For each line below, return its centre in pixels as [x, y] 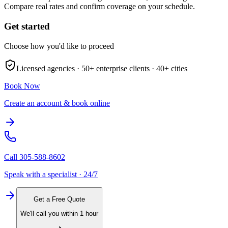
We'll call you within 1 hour [59, 214]
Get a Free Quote [59, 199]
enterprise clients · [124, 68]
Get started [27, 26]
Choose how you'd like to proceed [59, 46]
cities [178, 68]
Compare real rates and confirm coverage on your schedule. [99, 7]
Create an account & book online [57, 103]
